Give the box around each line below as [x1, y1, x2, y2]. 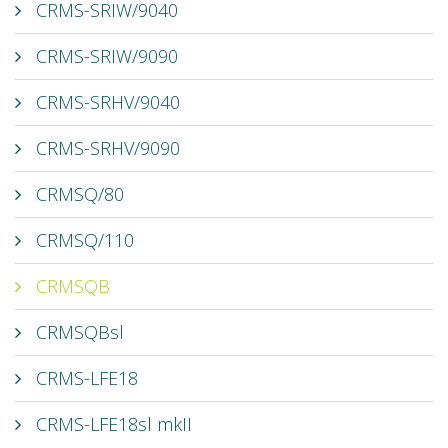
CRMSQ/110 [31, 227, 134, 252]
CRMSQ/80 [31, 181, 124, 206]
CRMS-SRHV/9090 [31, 135, 180, 160]
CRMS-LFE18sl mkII [31, 411, 192, 436]
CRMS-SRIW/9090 [31, 43, 178, 68]
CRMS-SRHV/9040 [31, 89, 180, 114]
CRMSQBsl [31, 319, 124, 344]
